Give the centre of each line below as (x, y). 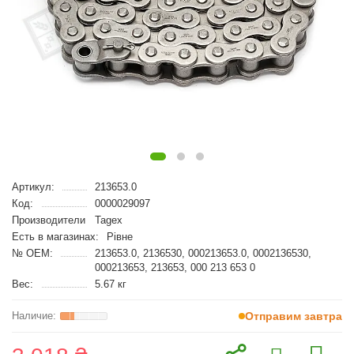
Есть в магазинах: (55, 237)
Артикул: (33, 187)
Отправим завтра (294, 316)
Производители (49, 220)
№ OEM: (32, 253)
